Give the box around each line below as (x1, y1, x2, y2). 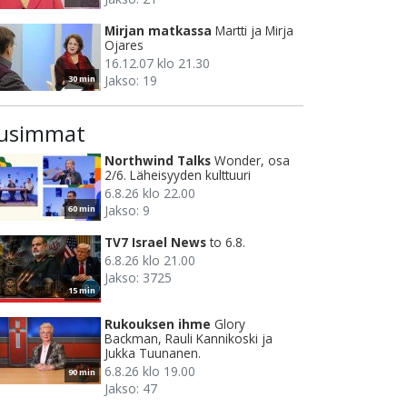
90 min (68, 366, 95, 379)
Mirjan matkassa (104, 22, 212, 40)
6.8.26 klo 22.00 (104, 184, 195, 203)
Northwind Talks (104, 152, 211, 170)
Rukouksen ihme (104, 315, 211, 333)
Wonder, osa (214, 152, 290, 170)
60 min (68, 203, 95, 215)
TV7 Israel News (104, 233, 206, 252)
